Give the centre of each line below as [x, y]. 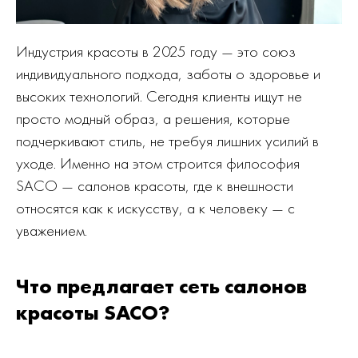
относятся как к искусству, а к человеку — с [155, 208]
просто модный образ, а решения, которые [153, 118]
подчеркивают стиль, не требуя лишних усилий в [167, 141]
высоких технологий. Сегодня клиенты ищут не [159, 96]
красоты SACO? [93, 312]
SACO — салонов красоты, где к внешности [155, 185]
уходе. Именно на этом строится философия [158, 163]
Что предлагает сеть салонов [161, 286]
